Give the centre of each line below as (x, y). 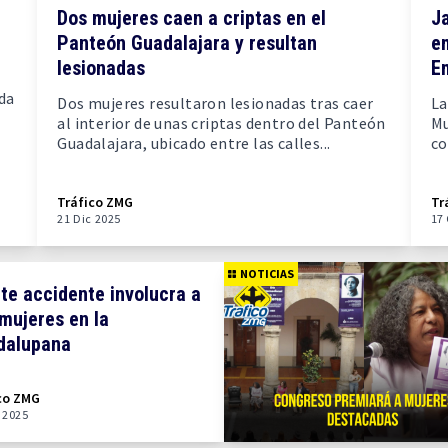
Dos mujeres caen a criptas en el (192, 18)
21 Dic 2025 (89, 218)
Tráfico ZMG (95, 202)
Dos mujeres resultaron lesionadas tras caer (215, 103)
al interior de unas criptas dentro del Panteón (221, 123)
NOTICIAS (267, 273)
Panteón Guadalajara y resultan (187, 43)
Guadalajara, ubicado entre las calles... (194, 143)
